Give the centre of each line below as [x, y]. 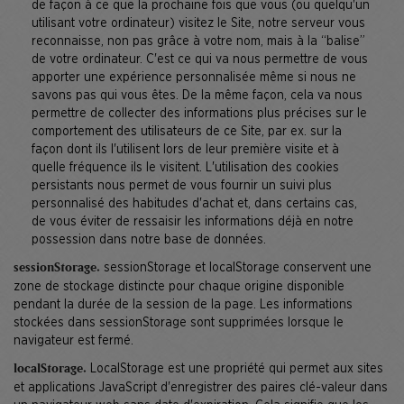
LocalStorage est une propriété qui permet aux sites [235, 369]
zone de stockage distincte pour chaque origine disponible [179, 287]
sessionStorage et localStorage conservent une [236, 268]
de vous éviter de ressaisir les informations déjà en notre [193, 222]
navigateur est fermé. [73, 341]
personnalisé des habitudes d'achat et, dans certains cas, [194, 204]
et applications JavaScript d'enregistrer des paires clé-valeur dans [201, 388]
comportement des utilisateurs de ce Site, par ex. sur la [187, 132]
